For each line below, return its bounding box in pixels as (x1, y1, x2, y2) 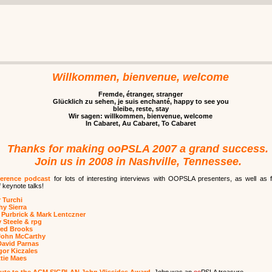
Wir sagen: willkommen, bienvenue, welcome (69, 112, 212, 120)
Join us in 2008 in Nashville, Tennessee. (34, 155, 242, 168)
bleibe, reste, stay (112, 105, 169, 112)
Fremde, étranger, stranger (98, 90, 183, 98)
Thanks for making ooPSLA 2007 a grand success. (7, 143, 268, 155)
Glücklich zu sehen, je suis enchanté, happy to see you (52, 98, 229, 105)
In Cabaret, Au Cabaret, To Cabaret (85, 120, 196, 127)
